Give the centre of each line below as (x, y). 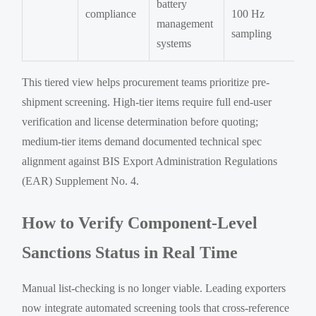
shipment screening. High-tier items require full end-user (147, 102)
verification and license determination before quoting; (140, 121)
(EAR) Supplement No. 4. (81, 181)
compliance (111, 13)
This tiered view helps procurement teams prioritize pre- (146, 82)
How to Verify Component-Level (140, 223)
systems (174, 43)
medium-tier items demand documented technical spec (142, 141)
